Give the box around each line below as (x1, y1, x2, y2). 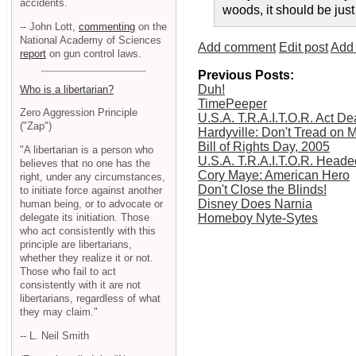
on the (135, 20, 167, 33)
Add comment (198, 41, 276, 55)
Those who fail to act (20, 265, 116, 278)
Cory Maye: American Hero (198, 168, 350, 183)
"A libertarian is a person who (20, 144, 153, 157)
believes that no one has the (20, 157, 150, 170)
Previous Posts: (198, 68, 294, 83)
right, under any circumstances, (20, 171, 165, 184)
